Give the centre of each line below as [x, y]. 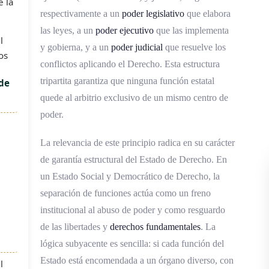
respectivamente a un [81, 14]
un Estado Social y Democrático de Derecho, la [130, 177]
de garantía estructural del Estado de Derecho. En [133, 160]
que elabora [207, 14]
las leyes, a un [68, 30]
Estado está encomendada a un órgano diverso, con [137, 261]
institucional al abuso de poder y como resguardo [132, 210]
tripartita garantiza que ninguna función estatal [127, 81]
